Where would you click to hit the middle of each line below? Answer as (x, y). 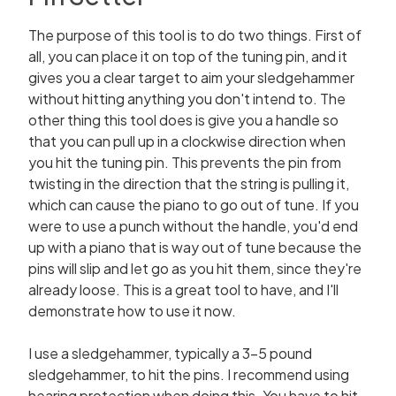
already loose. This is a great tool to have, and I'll (183, 289)
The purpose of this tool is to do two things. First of (195, 35)
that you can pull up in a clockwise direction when (187, 141)
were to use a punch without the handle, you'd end (193, 226)
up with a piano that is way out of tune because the (195, 247)
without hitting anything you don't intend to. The (187, 99)
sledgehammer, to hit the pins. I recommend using (189, 374)
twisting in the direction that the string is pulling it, (189, 183)
